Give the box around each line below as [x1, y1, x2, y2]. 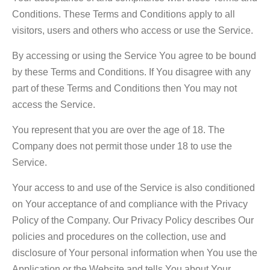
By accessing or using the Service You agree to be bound [12, 50, 256, 61]
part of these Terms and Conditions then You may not [12, 83, 237, 93]
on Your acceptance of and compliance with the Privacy [12, 198, 248, 209]
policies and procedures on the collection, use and [12, 231, 226, 242]
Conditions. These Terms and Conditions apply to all [12, 8, 235, 19]
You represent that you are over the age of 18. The [12, 124, 225, 135]
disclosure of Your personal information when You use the [12, 247, 257, 258]
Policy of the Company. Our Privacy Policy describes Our [12, 215, 254, 225]
